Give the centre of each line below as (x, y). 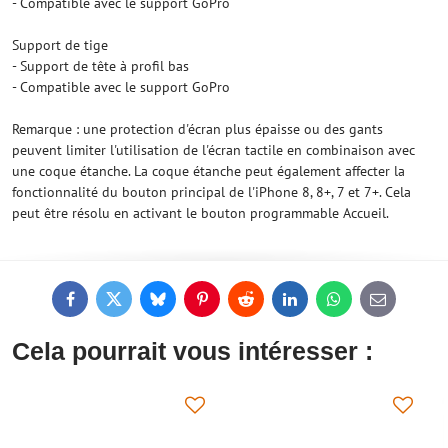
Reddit (264, 304)
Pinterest (228, 304)
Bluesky (180, 304)
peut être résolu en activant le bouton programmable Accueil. (200, 213)
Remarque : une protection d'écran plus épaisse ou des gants (197, 129)
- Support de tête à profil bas (100, 66)
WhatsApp (363, 304)
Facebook (97, 304)
